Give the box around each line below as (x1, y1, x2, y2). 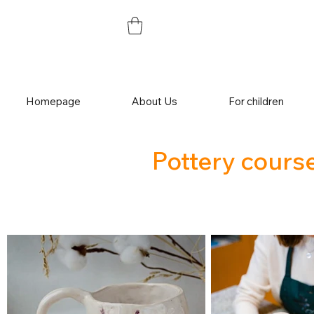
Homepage (25, 95, 81, 108)
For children (228, 95, 284, 108)
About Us (131, 95, 177, 108)
